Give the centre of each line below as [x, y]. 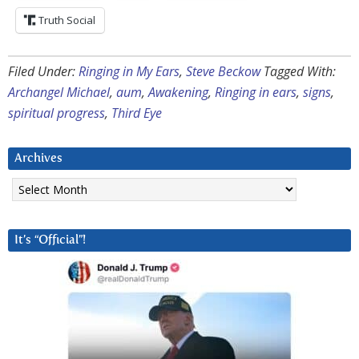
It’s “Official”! [50, 240]
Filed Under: [43, 72]
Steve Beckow [223, 72]
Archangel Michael [59, 93]
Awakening [178, 93]
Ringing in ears [256, 93]
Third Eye [137, 113]
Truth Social [67, 20]
